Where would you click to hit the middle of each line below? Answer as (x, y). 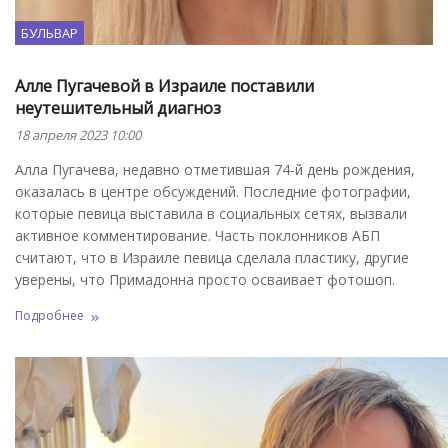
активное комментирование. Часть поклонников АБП (197, 235)
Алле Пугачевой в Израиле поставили (164, 85)
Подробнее (49, 315)
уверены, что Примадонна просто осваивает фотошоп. (205, 279)
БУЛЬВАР (49, 32)
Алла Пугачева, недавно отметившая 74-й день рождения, (215, 169)
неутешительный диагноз (118, 107)
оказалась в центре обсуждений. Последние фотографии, (213, 191)
